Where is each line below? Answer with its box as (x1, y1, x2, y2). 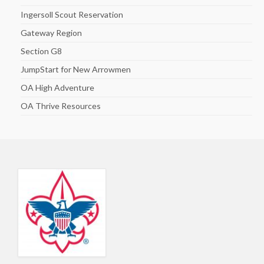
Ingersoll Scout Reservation (21, 9, 123, 19)
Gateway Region (21, 27, 82, 38)
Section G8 (21, 45, 62, 56)
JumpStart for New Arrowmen (21, 64, 131, 74)
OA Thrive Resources (21, 100, 101, 111)
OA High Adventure (21, 82, 94, 93)
